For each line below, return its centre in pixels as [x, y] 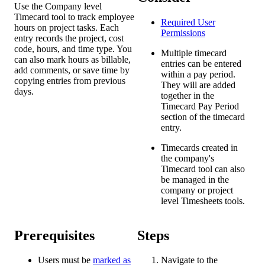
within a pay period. [198, 74]
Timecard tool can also [203, 169]
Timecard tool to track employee [74, 17]
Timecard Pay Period [200, 106]
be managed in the [195, 179]
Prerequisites [54, 235]
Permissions [183, 33]
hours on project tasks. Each [67, 27]
